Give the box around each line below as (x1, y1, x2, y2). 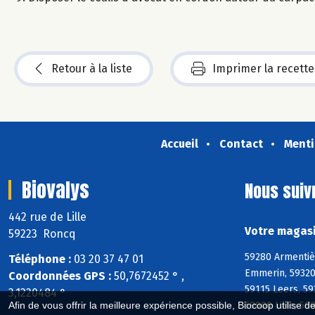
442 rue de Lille (8, 210, 89, 224)
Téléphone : (8, 252, 71, 266)
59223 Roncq (8, 226, 76, 240)
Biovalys (22, 174, 89, 205)
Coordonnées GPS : (8, 269, 111, 283)
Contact (219, 136, 263, 150)
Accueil (160, 136, 198, 150)
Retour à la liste (51, 61, 132, 75)
